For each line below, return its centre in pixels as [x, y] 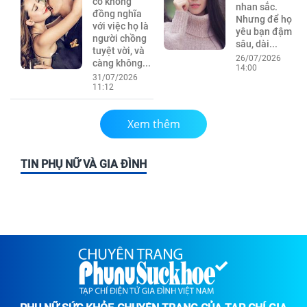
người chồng [119, 38]
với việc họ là [120, 26]
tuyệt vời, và [118, 50]
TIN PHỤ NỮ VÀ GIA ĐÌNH [84, 164]
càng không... [121, 63]
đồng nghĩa [117, 13]
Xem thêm [153, 124]
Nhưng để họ [263, 19]
